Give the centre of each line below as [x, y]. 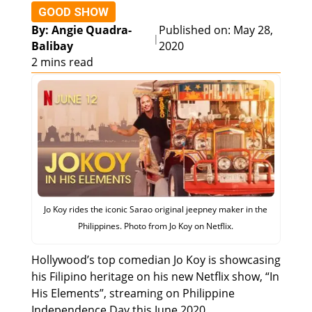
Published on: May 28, [216, 30]
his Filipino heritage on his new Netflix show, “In [155, 276]
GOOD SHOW [73, 12]
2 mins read [62, 62]
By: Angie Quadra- [81, 30]
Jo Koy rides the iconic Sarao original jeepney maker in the [156, 209]
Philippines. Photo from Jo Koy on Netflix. [156, 226]
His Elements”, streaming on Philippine [133, 293]
